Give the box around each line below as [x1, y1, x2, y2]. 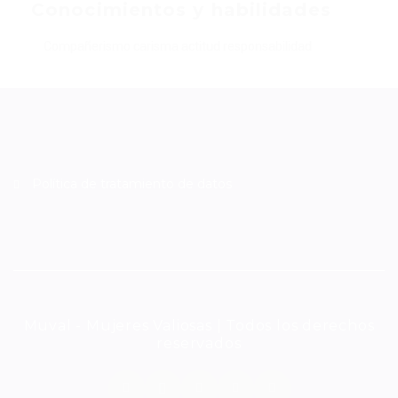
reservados [156, 335, 242, 353]
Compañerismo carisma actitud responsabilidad [44, 39, 312, 54]
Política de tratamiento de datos [32, 176, 232, 193]
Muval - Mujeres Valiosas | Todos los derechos [23, 317, 375, 335]
